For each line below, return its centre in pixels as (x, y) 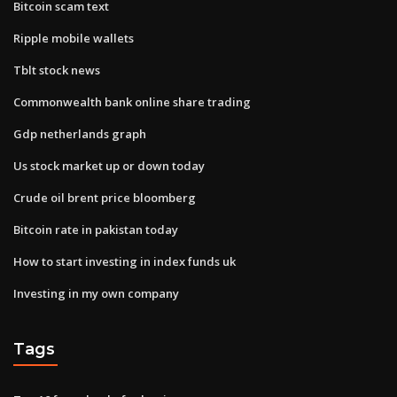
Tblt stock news (57, 70)
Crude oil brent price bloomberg (105, 197)
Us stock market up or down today (109, 165)
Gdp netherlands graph (80, 133)
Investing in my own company (96, 293)
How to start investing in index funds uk (125, 261)
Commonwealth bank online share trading (132, 101)
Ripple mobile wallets (74, 38)
